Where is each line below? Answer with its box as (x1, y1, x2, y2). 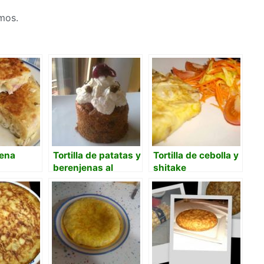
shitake (153, 161, 186, 173)
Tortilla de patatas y (53, 149, 141, 161)
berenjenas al (53, 161, 113, 173)
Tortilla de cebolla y (153, 149, 239, 161)
